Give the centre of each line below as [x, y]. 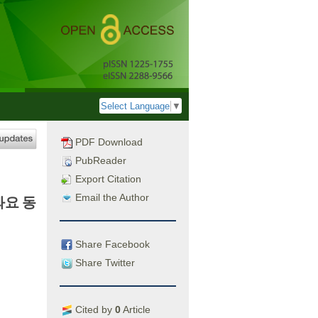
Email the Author [111, 197]
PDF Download [108, 142]
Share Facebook [111, 244]
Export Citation [107, 179]
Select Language [135, 106]
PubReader [99, 160]
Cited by [94, 309]
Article [136, 309]
